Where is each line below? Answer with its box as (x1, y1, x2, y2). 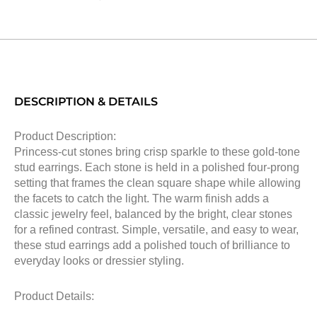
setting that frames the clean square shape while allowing (14, 176, 301, 189)
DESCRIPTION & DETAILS (14, 94, 158, 108)
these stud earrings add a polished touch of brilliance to (14, 238, 290, 251)
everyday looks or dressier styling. (14, 254, 184, 267)
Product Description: (14, 129, 116, 142)
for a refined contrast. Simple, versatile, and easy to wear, (14, 223, 299, 236)
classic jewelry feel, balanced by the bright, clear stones (14, 207, 292, 220)
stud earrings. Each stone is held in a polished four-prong (14, 161, 299, 173)
